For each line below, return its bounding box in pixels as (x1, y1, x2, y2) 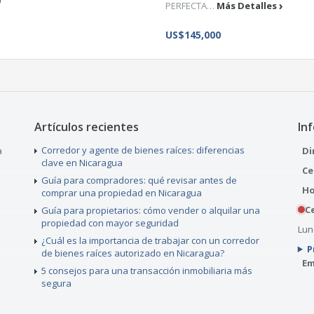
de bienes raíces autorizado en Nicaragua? (41, 247, 224, 259)
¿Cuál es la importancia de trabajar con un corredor (41, 234, 259, 247)
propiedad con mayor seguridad (41, 217, 179, 229)
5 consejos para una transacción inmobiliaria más (41, 264, 252, 277)
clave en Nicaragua (41, 156, 123, 169)
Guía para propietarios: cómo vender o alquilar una (41, 204, 260, 217)
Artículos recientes (34, 119, 139, 135)
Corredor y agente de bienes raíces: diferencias (41, 144, 245, 156)
